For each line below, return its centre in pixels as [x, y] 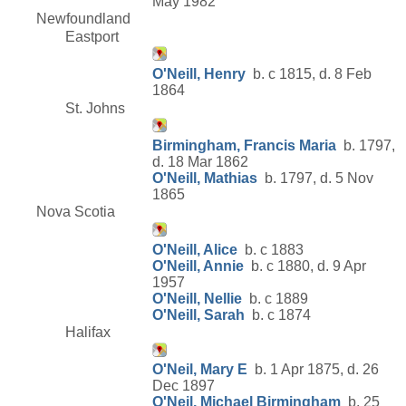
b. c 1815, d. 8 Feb [309, 74]
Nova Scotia [76, 212]
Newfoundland [83, 19]
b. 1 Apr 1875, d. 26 [313, 370]
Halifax [88, 333]
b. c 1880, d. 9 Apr [305, 266]
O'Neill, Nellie [197, 298]
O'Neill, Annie [198, 266]
